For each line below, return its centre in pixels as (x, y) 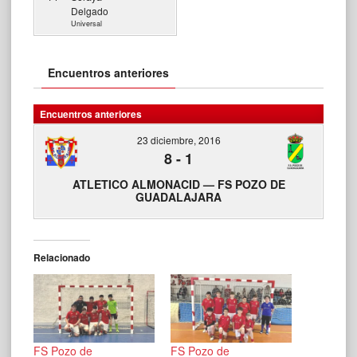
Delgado (90, 11)
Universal (86, 24)
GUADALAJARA (178, 196)
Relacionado (62, 257)
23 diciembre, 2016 (178, 139)
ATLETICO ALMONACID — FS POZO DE (178, 184)
